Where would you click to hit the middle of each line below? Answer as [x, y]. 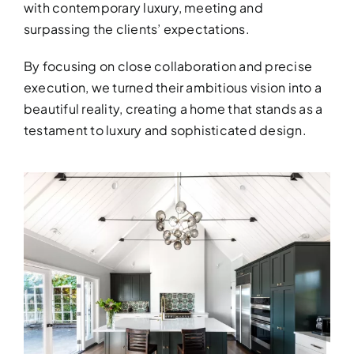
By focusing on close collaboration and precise [168, 66]
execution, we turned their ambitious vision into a [172, 87]
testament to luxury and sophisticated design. [165, 130]
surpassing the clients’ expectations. [136, 29]
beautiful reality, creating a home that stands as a [173, 109]
